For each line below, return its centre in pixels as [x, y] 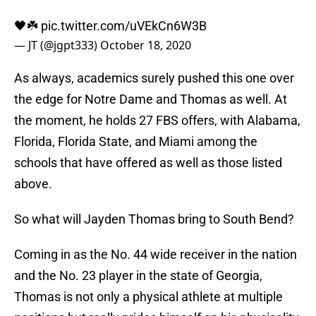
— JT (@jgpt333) [57, 45]
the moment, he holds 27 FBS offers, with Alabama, [157, 121]
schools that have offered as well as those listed [148, 163]
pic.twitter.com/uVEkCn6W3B [124, 26]
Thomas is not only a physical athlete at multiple [148, 297]
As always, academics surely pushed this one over [154, 78]
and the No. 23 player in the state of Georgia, [138, 276]
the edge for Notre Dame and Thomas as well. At [151, 99]
